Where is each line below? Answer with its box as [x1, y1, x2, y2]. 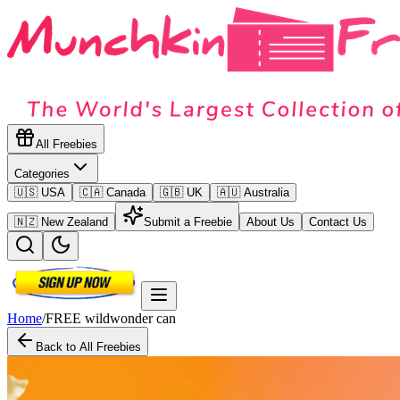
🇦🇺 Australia [217, 186, 289, 199]
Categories [14, 167, 70, 180]
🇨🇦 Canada [79, 186, 146, 199]
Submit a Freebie [144, 215, 232, 229]
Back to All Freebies [36, 340, 141, 354]
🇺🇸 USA [14, 186, 65, 199]
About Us [246, 215, 295, 229]
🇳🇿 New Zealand [14, 215, 108, 229]
